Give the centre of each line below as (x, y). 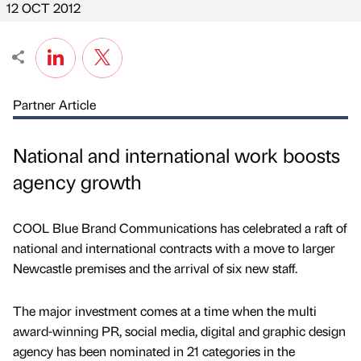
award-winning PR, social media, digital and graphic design (179, 331)
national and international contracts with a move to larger (174, 248)
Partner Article (54, 104)
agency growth (77, 182)
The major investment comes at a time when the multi (165, 311)
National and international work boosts (176, 155)
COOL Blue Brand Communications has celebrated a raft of (180, 228)
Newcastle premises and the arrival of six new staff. (155, 268)
